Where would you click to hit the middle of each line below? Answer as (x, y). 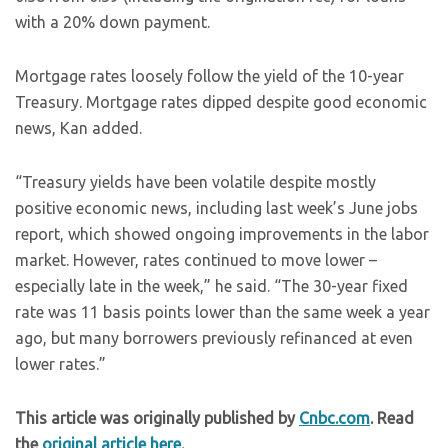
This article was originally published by (157, 418)
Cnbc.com (334, 418)
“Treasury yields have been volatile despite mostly (195, 182)
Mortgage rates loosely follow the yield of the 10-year (209, 76)
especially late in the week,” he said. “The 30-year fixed (211, 286)
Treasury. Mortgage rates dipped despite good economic (221, 102)
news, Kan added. (78, 128)
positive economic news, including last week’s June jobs (216, 208)
